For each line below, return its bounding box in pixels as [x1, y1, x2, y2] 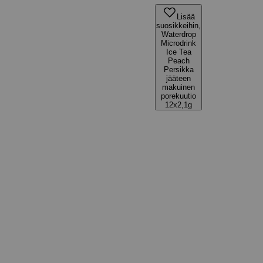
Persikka [163, 65, 194, 74]
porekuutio [161, 92, 196, 100]
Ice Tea [166, 48, 191, 56]
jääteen [166, 74, 191, 83]
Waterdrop [161, 30, 196, 39]
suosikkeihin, [156, 21, 201, 30]
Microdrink [161, 39, 196, 48]
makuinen [162, 83, 195, 92]
